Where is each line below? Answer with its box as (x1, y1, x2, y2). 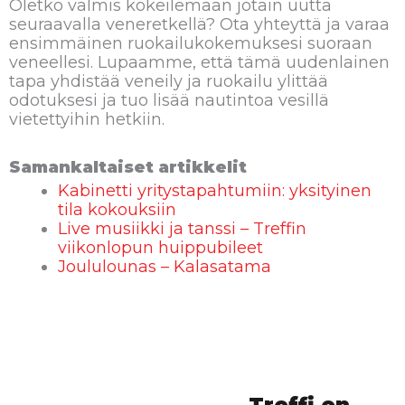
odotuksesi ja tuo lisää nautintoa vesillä (9, 90, 329, 111)
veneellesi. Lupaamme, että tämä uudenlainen (9, 52, 390, 73)
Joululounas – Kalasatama (58, 256, 271, 277)
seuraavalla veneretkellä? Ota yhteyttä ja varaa (9, 14, 390, 35)
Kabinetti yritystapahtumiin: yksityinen (58, 180, 372, 201)
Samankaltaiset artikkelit (9, 156, 247, 177)
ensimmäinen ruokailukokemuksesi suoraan (9, 33, 372, 54)
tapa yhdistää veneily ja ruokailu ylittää (9, 71, 328, 92)
